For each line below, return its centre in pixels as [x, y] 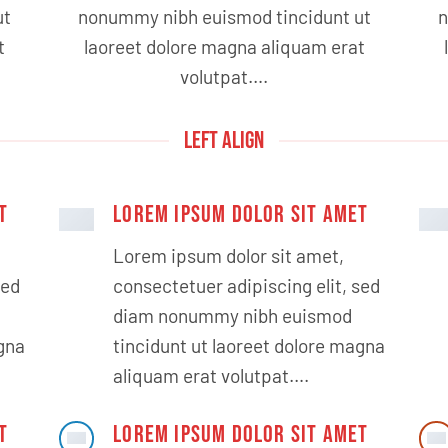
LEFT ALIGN [224, 140]
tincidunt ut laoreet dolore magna [249, 345]
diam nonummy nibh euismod [233, 315]
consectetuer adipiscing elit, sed [247, 285]
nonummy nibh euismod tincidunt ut [224, 16]
